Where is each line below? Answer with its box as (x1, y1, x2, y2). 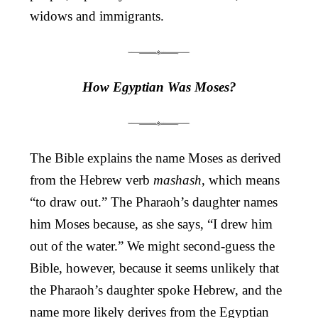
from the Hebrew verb (30, 172, 153, 187)
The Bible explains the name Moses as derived (30, 150, 281, 165)
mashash (153, 172, 202, 187)
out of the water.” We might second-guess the (30, 238, 275, 253)
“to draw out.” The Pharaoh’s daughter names (30, 194, 278, 209)
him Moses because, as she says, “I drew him (30, 216, 273, 231)
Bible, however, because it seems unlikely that (30, 260, 279, 275)
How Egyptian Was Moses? (82, 79, 236, 94)
